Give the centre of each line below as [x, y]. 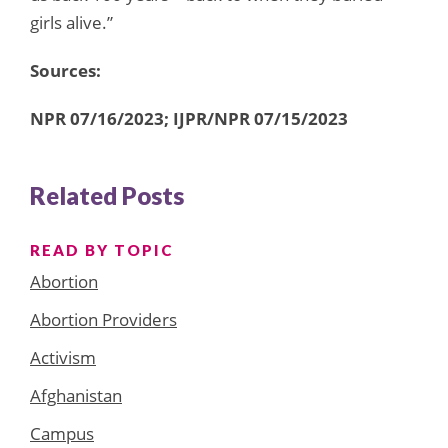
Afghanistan [76, 395]
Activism [63, 357]
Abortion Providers [103, 319]
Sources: [65, 70]
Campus [62, 433]
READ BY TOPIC [101, 249]
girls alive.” [71, 22]
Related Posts [107, 195]
